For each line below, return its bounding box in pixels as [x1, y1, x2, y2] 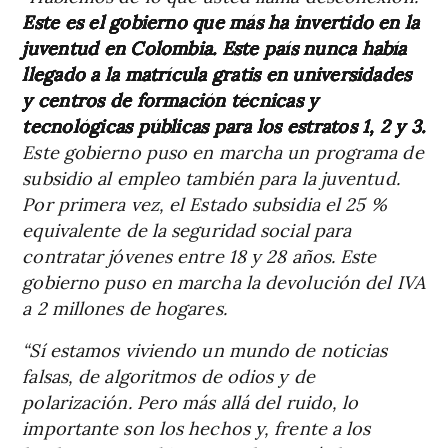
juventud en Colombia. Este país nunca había [22, 34, 407, 60]
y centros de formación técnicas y [22, 86, 319, 112]
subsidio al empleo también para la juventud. [22, 164, 400, 190]
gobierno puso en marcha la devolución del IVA [22, 268, 425, 294]
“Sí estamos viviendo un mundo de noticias [22, 336, 388, 362]
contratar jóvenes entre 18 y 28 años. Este [22, 242, 377, 268]
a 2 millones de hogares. [22, 294, 227, 320]
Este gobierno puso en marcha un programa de [22, 138, 424, 164]
